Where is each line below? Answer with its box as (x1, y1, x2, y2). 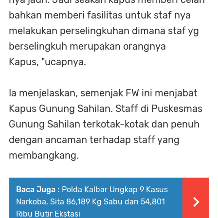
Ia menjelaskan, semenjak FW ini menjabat (9, 87, 198, 99)
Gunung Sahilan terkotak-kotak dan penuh (9, 118, 200, 130)
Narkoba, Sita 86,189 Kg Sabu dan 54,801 (16, 197, 165, 206)
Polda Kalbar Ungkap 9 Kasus (62, 184, 168, 194)
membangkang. (9, 149, 81, 161)
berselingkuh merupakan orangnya (9, 40, 166, 52)
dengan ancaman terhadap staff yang (9, 133, 180, 145)
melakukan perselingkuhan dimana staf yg (9, 24, 199, 36)
